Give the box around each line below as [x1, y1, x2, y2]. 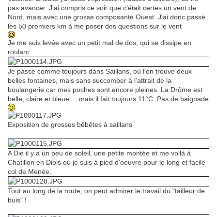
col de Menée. [8, 168, 51, 176]
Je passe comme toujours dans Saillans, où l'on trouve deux [8, 67, 192, 76]
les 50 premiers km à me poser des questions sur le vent [8, 22, 182, 31]
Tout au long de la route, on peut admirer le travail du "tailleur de [8, 187, 205, 195]
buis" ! [8, 196, 27, 204]
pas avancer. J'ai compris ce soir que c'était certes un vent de [8, 4, 196, 12]
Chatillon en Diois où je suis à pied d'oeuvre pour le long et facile [8, 158, 205, 167]
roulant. [8, 48, 33, 56]
